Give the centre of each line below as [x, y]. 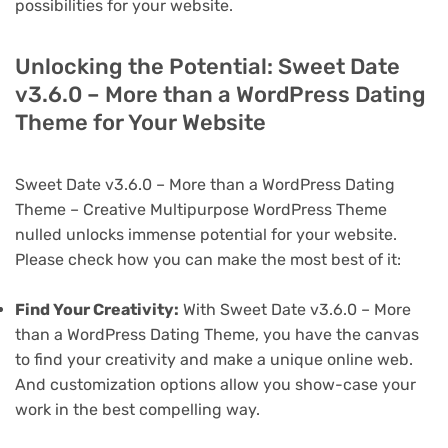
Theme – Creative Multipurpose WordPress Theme [201, 209]
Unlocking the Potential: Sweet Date [207, 66]
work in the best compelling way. [137, 409]
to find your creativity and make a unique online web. [214, 359]
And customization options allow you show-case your [215, 384]
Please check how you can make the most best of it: [208, 259]
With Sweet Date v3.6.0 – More [295, 309]
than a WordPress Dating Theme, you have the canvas [217, 334]
